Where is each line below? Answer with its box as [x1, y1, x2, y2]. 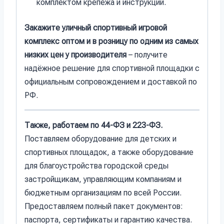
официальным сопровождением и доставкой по [24, 77, 197, 87]
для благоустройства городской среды [24, 161, 168, 171]
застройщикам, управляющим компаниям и [24, 174, 181, 184]
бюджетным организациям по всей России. [24, 188, 181, 198]
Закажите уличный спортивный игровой [24, 23, 167, 33]
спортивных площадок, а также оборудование [24, 147, 193, 157]
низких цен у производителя [24, 50, 126, 60]
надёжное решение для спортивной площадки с [24, 63, 199, 73]
